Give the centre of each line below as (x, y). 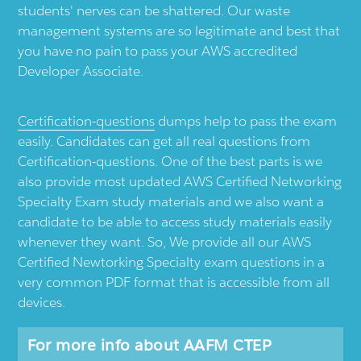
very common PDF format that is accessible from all (174, 282)
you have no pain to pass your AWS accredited (158, 50)
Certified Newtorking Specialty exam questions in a (172, 261)
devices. (42, 302)
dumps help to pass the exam (246, 120)
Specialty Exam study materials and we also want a (171, 201)
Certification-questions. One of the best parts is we (170, 161)
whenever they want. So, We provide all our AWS (165, 241)
